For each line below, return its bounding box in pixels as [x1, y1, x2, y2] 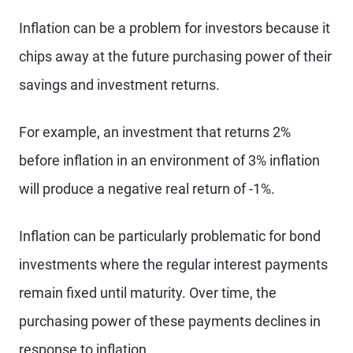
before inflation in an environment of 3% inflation [19, 152, 320, 169]
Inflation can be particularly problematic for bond [19, 228, 321, 244]
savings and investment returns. [19, 76, 220, 93]
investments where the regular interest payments [19, 256, 328, 273]
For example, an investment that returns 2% [19, 124, 291, 140]
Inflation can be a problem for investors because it [19, 20, 330, 36]
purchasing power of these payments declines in [19, 313, 321, 329]
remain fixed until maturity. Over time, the [19, 284, 277, 301]
